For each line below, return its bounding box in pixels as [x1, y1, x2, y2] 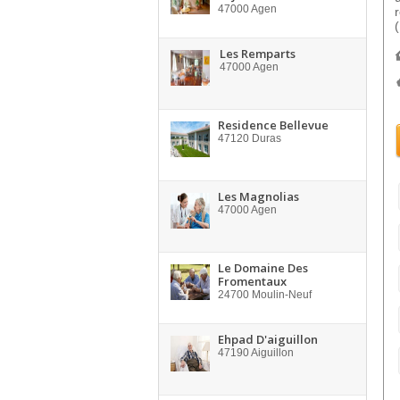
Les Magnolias [218, 188, 299, 204]
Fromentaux [218, 273, 287, 289]
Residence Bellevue [218, 117, 329, 133]
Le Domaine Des [218, 260, 308, 276]
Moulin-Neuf [249, 288, 312, 301]
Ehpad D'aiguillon [218, 331, 318, 347]
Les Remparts [220, 46, 296, 62]
